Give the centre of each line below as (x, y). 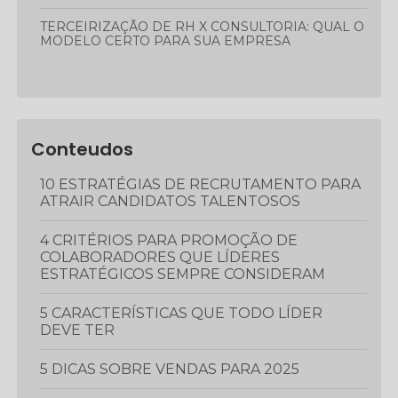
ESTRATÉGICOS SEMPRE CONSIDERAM (183, 274)
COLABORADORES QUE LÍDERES (160, 257)
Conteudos (83, 149)
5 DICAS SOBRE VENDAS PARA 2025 (174, 369)
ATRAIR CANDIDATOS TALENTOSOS (171, 201)
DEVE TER (78, 330)
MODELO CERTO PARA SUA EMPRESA (166, 41)
